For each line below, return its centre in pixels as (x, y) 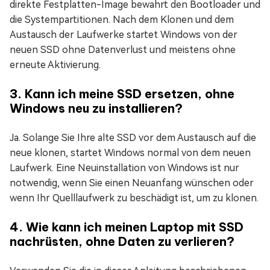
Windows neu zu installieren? (96, 108)
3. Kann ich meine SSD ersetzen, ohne (122, 93)
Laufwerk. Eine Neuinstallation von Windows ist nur (124, 168)
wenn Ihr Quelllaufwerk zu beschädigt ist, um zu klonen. (134, 198)
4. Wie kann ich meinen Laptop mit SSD (127, 227)
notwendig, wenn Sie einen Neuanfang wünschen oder (132, 183)
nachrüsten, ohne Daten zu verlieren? (122, 241)
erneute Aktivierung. (55, 64)
